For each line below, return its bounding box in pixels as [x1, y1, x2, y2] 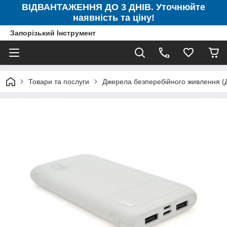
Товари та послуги [28, 78, 89, 86]
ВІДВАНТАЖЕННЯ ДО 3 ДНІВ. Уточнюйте [22, 2, 205, 12]
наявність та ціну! [72, 13, 155, 23]
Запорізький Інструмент [10, 29, 96, 37]
